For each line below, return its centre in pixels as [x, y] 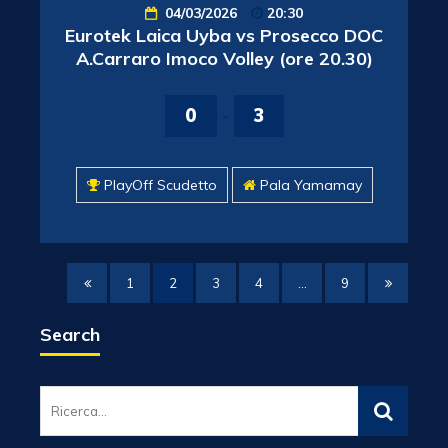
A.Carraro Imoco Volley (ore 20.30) [224, 58]
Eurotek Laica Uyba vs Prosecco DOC [224, 35]
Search [70, 334]
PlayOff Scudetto [160, 185]
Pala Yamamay [310, 185]
